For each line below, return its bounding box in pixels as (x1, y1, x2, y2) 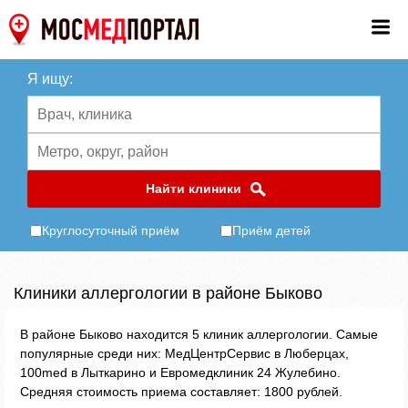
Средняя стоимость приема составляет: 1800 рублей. (20, 384, 342, 399)
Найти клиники (145, 181, 241, 196)
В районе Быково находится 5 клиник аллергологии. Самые (20, 327, 378, 342)
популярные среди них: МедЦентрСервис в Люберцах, (20, 346, 349, 361)
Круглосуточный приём (42, 223, 179, 238)
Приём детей (232, 223, 311, 238)
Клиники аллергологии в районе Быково (14, 284, 322, 302)
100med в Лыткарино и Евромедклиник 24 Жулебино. (20, 365, 341, 380)
